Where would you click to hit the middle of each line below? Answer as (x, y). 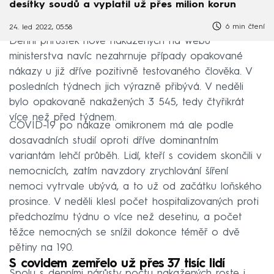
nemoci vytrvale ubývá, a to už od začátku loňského (135, 187)
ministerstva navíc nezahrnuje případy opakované (126, 56)
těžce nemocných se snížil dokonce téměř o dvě (124, 232)
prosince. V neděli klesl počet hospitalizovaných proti (134, 202)
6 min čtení (244, 27)
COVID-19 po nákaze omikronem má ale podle (121, 125)
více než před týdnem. (63, 117)
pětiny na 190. (41, 248)
